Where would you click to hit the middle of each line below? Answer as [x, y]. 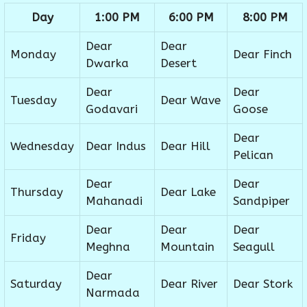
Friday [28, 238]
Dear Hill [185, 146]
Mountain [187, 247]
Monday [33, 54]
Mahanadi [114, 201]
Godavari [112, 109]
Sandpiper [261, 201]
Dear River [189, 284]
